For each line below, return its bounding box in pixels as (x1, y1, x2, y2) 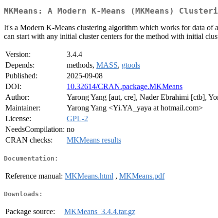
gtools (122, 61, 140, 70)
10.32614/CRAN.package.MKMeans (67, 82, 182, 91)
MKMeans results (67, 136, 121, 145)
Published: (5, 72, 37, 80)
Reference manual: (5, 171, 63, 180)
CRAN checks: (5, 136, 53, 145)
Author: (5, 93, 29, 102)
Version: (5, 50, 31, 59)
